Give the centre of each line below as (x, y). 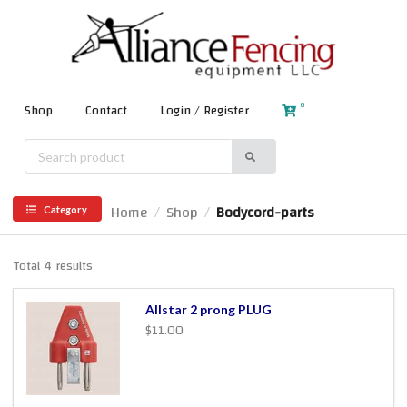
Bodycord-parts (266, 213)
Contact (106, 111)
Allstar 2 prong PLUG (208, 310)
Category (65, 209)
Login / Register (204, 111)
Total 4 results (53, 267)
